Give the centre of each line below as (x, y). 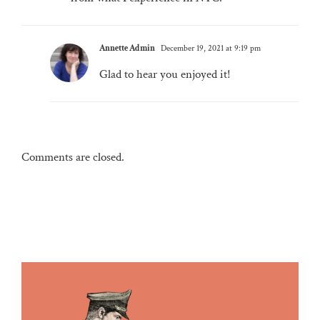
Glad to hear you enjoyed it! (165, 74)
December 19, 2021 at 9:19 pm (210, 48)
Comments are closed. (73, 157)
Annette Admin (127, 48)
